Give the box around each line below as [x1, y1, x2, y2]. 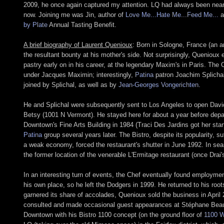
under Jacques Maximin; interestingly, [23, 70, 135, 78]
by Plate [23, 20, 47, 28]
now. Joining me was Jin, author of [23, 10, 125, 18]
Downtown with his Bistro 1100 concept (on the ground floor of [23, 210, 204, 218]
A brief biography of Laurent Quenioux [23, 40, 132, 48]
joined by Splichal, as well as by [23, 80, 118, 88]
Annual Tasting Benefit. [47, 20, 116, 28]
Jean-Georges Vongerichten [118, 80, 198, 88]
